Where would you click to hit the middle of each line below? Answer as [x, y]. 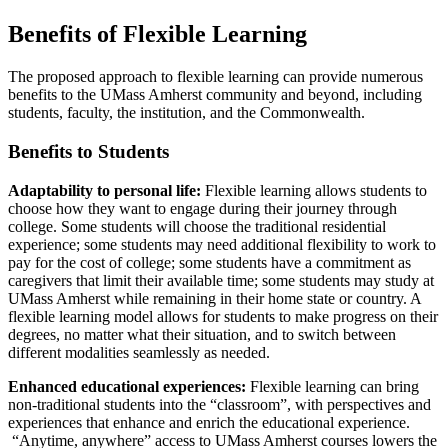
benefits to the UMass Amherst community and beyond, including [215, 95]
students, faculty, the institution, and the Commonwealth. [188, 113]
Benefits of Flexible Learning [157, 34]
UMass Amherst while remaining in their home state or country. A [214, 298]
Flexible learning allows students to [316, 190]
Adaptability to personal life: [106, 190]
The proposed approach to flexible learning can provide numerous [215, 77]
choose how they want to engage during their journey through [202, 208]
